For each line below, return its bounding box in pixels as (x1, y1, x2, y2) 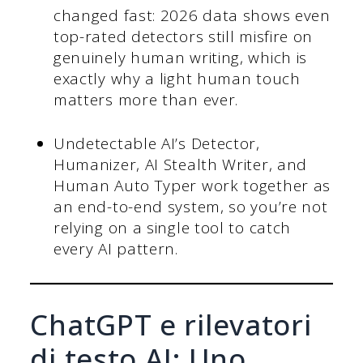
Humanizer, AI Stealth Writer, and (53, 154, 308, 176)
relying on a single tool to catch (53, 217, 292, 239)
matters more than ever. (53, 88, 239, 110)
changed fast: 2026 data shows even (53, 4, 331, 26)
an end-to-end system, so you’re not (53, 196, 328, 218)
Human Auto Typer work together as (53, 175, 331, 197)
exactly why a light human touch (53, 67, 301, 89)
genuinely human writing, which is (53, 46, 308, 68)
